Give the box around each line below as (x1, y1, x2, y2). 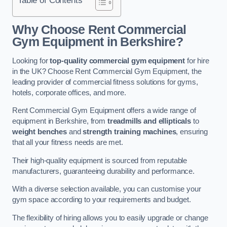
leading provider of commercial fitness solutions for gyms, (12, 78, 198, 86)
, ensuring (176, 128, 208, 136)
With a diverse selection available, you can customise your (12, 185, 201, 194)
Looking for (12, 56, 50, 65)
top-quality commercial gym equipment (50, 56, 185, 65)
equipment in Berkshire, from (12, 117, 107, 126)
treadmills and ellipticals (107, 117, 192, 126)
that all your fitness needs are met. (12, 138, 123, 147)
